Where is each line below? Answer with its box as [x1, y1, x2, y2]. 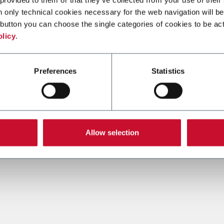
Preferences [34, 66, 77, 75]
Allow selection [85, 128, 139, 137]
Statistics [151, 66, 184, 75]
